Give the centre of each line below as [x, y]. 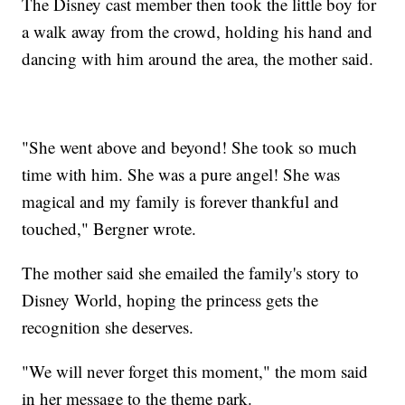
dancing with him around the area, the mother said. [198, 59]
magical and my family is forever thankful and [181, 202]
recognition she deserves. [108, 327]
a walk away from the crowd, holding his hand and [198, 32]
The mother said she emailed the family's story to [191, 273]
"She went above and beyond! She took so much [190, 147]
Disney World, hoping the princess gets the [170, 300]
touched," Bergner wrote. [109, 229]
